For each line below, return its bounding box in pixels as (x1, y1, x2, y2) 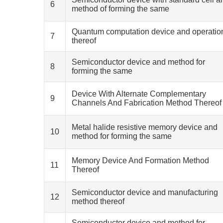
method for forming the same (72, 132, 172, 140)
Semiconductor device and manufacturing (72, 188, 218, 197)
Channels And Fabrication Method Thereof (72, 99, 222, 107)
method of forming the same (72, 4, 169, 13)
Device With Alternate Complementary (72, 90, 206, 98)
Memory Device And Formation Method (72, 156, 209, 165)
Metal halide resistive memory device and (72, 123, 218, 131)
